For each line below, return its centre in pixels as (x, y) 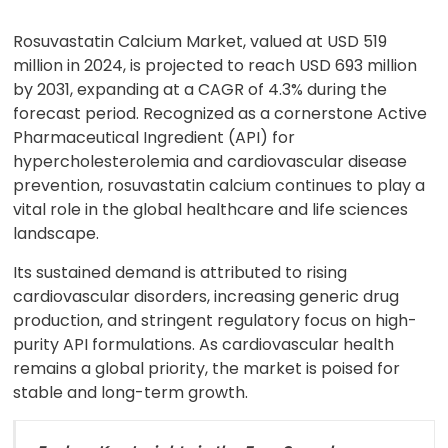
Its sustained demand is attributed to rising (180, 272)
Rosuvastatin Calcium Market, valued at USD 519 (200, 41)
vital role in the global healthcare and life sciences (211, 209)
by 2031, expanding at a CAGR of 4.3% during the (200, 89)
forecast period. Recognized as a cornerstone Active (220, 113)
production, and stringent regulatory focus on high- (215, 320)
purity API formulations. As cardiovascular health (204, 344)
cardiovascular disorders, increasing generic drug (206, 296)
